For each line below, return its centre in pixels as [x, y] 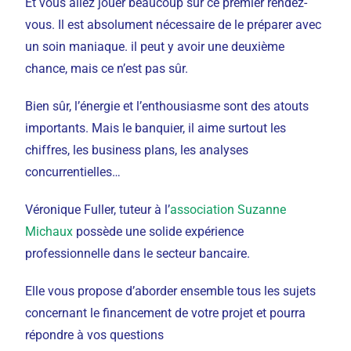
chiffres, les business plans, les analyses [137, 150]
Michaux [49, 232]
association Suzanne [228, 210]
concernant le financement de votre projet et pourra [166, 313]
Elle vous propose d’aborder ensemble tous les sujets [171, 291]
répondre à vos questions [95, 335]
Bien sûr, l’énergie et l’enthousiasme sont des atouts [167, 106]
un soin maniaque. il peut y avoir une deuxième [155, 47]
